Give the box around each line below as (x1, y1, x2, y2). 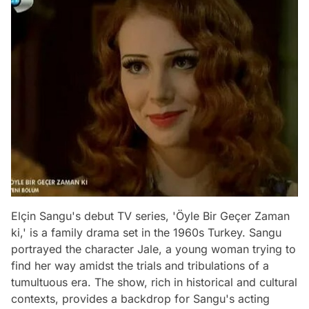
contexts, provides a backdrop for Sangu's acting (11, 292, 270, 306)
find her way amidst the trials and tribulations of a (11, 259, 269, 273)
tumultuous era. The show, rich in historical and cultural (11, 275, 297, 290)
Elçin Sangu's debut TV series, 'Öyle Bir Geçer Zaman (11, 209, 290, 223)
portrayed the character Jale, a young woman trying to (11, 242, 296, 257)
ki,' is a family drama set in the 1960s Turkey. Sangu (11, 226, 281, 240)
